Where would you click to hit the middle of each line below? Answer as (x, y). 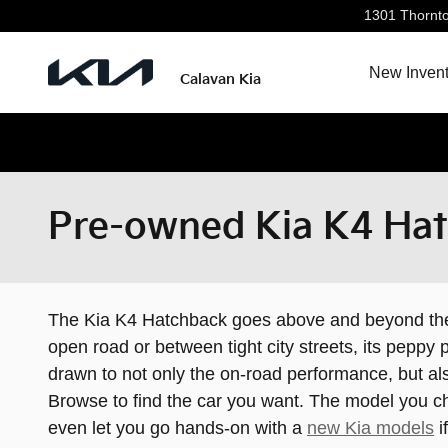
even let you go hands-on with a (177, 428)
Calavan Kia (220, 80)
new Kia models (370, 428)
